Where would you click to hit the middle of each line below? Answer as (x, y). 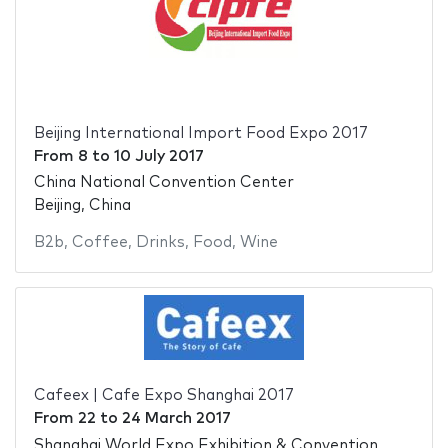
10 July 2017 (158, 156)
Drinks (160, 243)
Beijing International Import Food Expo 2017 (200, 133)
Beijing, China (82, 206)
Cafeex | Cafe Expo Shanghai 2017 (163, 396)
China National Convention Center (163, 183)
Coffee (99, 243)
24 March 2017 (176, 419)
